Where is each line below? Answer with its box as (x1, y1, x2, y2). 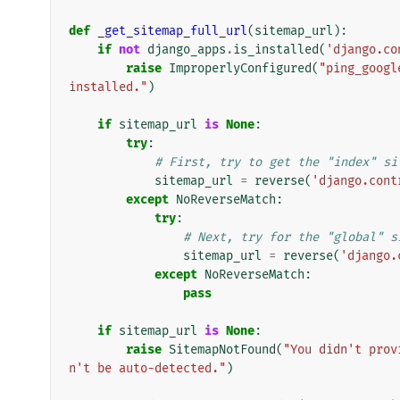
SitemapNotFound (169, 341, 276, 357)
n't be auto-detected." (69, 360, 226, 376)
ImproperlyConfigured (169, 60, 312, 76)
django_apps (147, 41, 226, 57)
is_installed (233, 41, 319, 57)
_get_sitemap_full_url (97, 22, 247, 38)
